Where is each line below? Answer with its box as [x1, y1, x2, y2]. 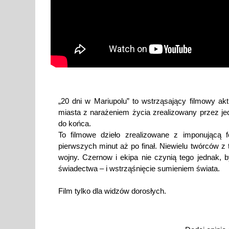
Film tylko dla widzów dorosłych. [58, 186, 166, 195]
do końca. [58, 119, 91, 128]
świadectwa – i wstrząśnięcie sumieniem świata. [58, 164, 220, 173]
